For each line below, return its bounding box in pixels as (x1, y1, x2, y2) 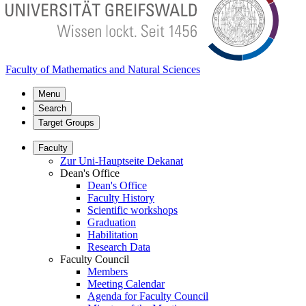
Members (87, 266, 128, 277)
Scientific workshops (87, 204, 178, 216)
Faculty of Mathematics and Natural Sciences (5, 64, 200, 75)
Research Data (87, 241, 150, 253)
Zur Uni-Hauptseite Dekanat (60, 155, 183, 167)
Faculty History (87, 192, 154, 204)
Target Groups (38, 117, 94, 128)
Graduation (87, 217, 136, 228)
